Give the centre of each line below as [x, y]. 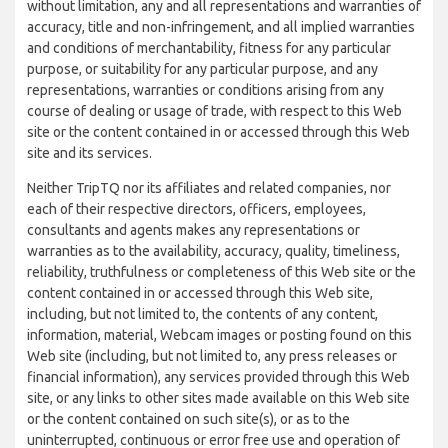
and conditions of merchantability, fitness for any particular [209, 48]
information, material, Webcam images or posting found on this [219, 335]
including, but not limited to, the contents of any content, [202, 314]
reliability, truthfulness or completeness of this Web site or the [221, 272]
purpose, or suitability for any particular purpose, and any [202, 69]
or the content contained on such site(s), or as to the [188, 419]
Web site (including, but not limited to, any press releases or [212, 356]
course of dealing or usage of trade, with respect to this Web [214, 111]
